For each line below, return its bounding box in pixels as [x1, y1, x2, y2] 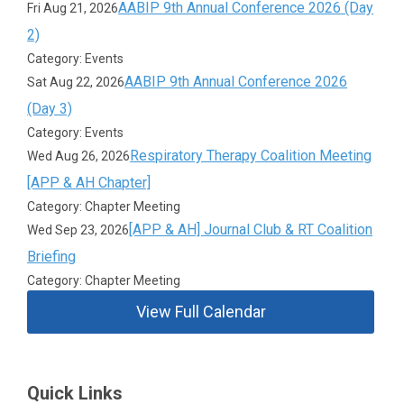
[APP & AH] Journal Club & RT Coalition [129, 221, 373, 238]
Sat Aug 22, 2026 [27, 75, 125, 89]
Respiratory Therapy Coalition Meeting [130, 147, 372, 164]
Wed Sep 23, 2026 [27, 223, 130, 237]
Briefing [27, 248, 77, 265]
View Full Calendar [135, 302, 266, 321]
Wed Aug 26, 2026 [27, 149, 131, 163]
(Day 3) [27, 100, 73, 117]
